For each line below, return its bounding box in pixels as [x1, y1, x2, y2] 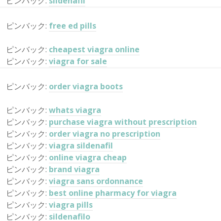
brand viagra [49, 164, 100, 175]
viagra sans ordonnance [49, 176, 143, 186]
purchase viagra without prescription [49, 116, 197, 127]
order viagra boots [49, 81, 123, 92]
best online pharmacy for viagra [49, 187, 177, 198]
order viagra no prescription [49, 128, 160, 139]
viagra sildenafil [49, 140, 113, 151]
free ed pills [49, 20, 96, 31]
